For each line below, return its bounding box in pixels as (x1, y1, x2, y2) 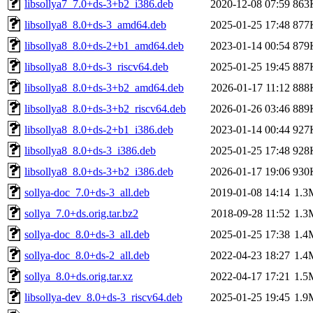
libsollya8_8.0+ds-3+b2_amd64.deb (24, 81, 184, 94)
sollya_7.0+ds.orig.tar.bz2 (24, 207, 138, 219)
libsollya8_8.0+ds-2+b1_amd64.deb (24, 39, 184, 52)
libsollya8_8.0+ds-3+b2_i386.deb (24, 165, 173, 177)
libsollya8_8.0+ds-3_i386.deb (24, 144, 156, 156)
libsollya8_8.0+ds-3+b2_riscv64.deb (24, 102, 186, 115)
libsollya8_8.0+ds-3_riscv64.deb (24, 60, 168, 73)
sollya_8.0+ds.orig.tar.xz (24, 270, 133, 282)
